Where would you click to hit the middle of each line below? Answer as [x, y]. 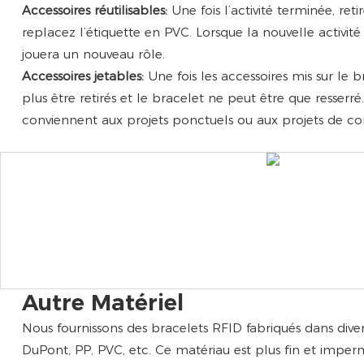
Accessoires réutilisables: [96, 10]
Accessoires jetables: [84, 76]
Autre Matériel [102, 303]
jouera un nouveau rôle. [93, 54]
